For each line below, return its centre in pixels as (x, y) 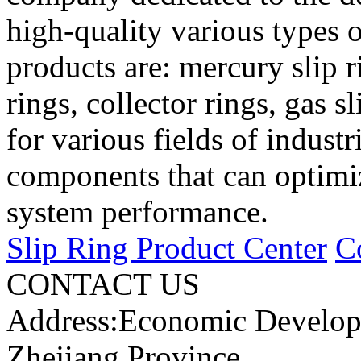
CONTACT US (103, 284)
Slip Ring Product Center (167, 247)
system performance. (137, 211)
